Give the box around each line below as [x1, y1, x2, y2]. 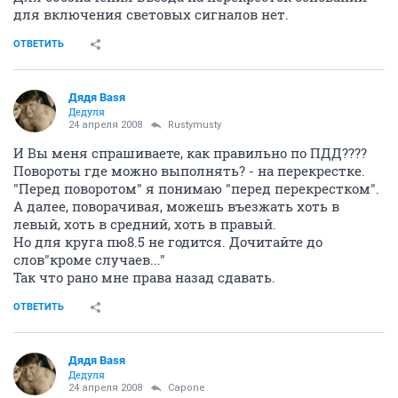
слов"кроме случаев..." [13, 251, 165, 268]
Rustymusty [168, 119, 221, 131]
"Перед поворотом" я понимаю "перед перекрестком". [13, 179, 379, 197]
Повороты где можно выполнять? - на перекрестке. [13, 162, 365, 179]
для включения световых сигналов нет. [13, 5, 289, 23]
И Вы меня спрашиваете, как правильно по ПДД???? [13, 144, 367, 162]
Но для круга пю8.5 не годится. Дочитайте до [13, 233, 322, 251]
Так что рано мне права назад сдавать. [13, 268, 275, 286]
